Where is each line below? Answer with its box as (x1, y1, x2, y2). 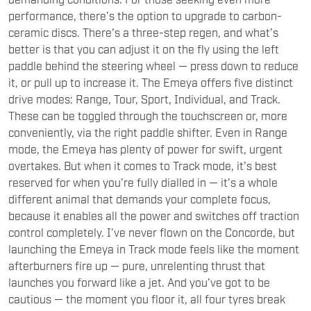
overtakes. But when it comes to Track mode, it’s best (8, 130, 277, 144)
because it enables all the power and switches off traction (8, 180, 299, 194)
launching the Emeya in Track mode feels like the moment (8, 213, 299, 228)
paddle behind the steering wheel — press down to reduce (8, 30, 299, 44)
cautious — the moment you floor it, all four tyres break (8, 263, 285, 278)
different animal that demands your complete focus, (8, 163, 271, 178)
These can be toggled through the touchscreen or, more (8, 80, 287, 94)
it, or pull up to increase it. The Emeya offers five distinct (8, 47, 293, 61)
